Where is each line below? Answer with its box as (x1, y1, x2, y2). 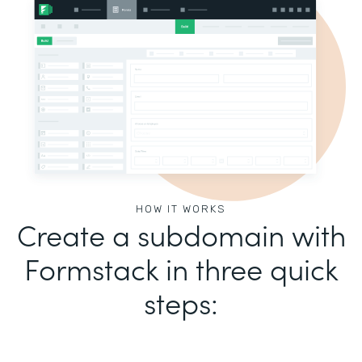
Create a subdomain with (16, 213, 346, 255)
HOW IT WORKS (136, 203, 226, 216)
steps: (144, 281, 218, 323)
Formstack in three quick (23, 247, 339, 289)
